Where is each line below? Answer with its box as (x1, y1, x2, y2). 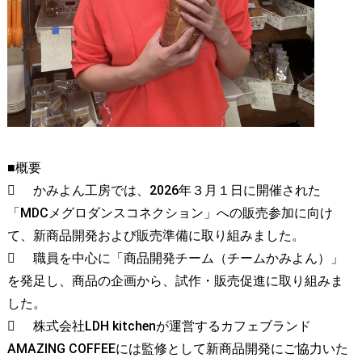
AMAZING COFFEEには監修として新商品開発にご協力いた (6, 341, 348, 357)
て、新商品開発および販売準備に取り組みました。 (6, 228, 305, 244)
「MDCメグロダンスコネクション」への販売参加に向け (6, 205, 333, 221)
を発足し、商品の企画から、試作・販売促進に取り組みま (6, 273, 343, 289)
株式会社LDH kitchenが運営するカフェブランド (32, 318, 311, 335)
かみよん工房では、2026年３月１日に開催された (32, 183, 321, 199)
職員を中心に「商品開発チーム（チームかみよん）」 (32, 250, 343, 267)
